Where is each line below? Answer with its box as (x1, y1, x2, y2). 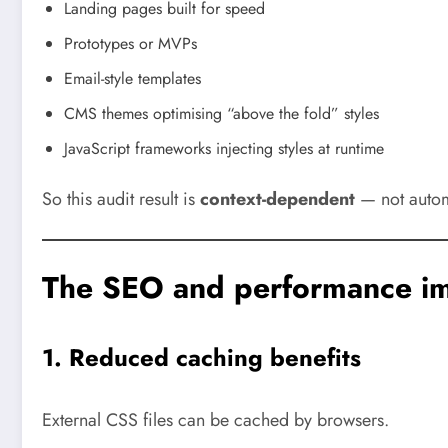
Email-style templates (64, 66, 201, 90)
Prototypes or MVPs (64, 31, 197, 55)
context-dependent (200, 185, 355, 212)
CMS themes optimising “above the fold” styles (64, 101, 379, 125)
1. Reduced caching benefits (42, 339, 361, 375)
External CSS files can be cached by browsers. (42, 406, 389, 433)
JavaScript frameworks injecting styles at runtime (64, 136, 384, 160)
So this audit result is (42, 185, 200, 212)
